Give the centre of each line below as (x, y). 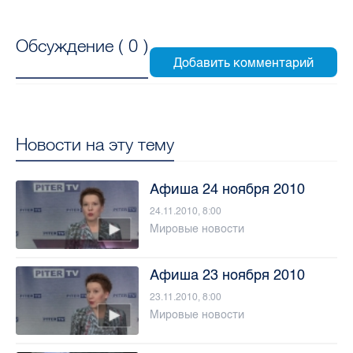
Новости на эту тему (95, 144)
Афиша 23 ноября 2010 (227, 275)
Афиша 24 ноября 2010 (227, 189)
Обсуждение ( (72, 46)
